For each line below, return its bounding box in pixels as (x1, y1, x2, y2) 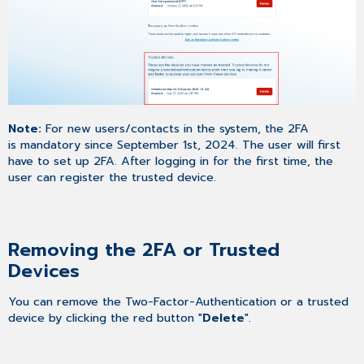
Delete (202, 308, 245, 327)
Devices (8, 257, 80, 284)
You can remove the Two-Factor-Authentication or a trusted (8, 292, 349, 310)
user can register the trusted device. (8, 168, 217, 187)
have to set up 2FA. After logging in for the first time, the (8, 152, 334, 171)
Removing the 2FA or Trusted (8, 236, 280, 263)
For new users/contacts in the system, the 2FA (41, 119, 310, 138)
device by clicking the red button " (8, 308, 203, 327)
